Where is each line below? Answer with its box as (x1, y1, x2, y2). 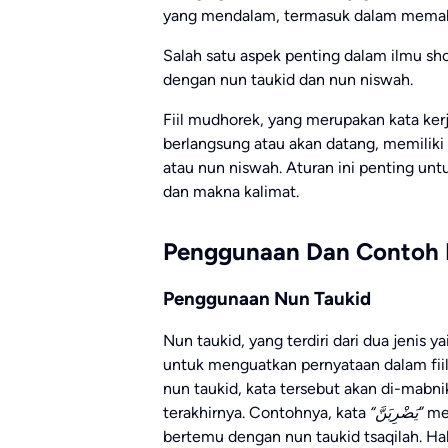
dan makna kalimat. (163, 181, 299, 201)
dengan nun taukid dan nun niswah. (163, 69, 413, 89)
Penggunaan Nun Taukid (163, 286, 371, 310)
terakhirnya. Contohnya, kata (163, 403, 370, 423)
